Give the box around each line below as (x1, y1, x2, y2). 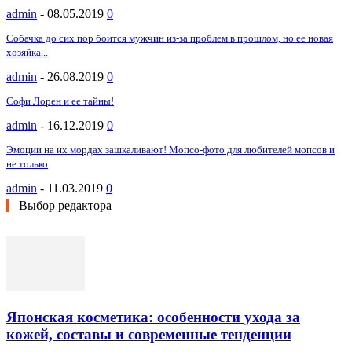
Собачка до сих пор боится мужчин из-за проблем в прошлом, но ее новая (6, 31, 333, 44)
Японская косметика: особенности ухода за (6, 308, 300, 325)
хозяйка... (6, 46, 48, 58)
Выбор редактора (19, 198, 112, 212)
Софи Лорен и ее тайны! (6, 94, 114, 107)
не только (6, 157, 48, 170)
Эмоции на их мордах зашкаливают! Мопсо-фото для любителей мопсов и (6, 143, 335, 156)
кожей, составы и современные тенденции (6, 325, 291, 343)
